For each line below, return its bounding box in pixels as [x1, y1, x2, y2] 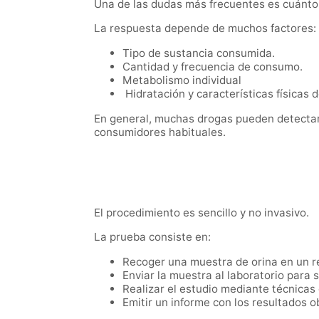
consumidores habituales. [94, 125, 226, 139]
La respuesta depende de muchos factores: [94, 21, 316, 35]
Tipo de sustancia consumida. [122, 46, 275, 60]
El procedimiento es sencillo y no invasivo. [94, 205, 309, 219]
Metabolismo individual [122, 73, 241, 87]
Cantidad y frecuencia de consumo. [122, 59, 303, 73]
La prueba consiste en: [94, 230, 211, 244]
